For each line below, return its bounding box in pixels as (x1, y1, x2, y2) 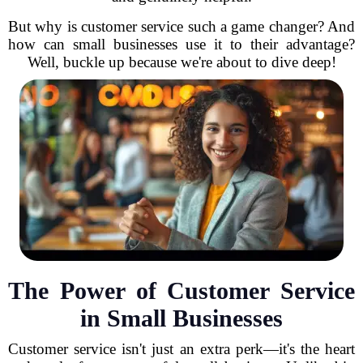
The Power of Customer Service (8, 277, 355, 304)
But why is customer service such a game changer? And (8, 18, 355, 35)
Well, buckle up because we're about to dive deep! (27, 53, 336, 70)
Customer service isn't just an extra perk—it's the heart (8, 340, 355, 357)
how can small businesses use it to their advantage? (8, 36, 355, 53)
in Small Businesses (80, 305, 283, 331)
